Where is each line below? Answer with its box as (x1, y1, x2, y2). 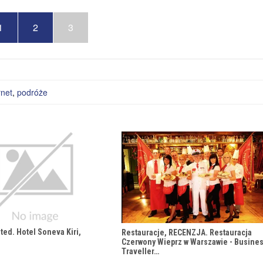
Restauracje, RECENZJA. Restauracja (122, 227, 252, 237)
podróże (17, 86, 48, 99)
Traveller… (122, 246, 159, 256)
